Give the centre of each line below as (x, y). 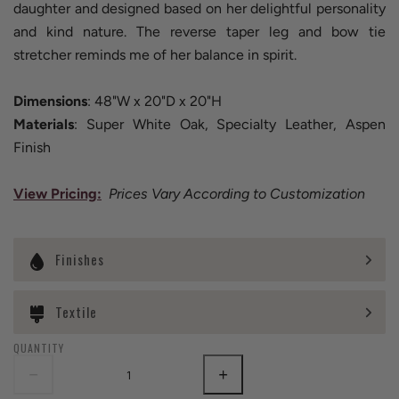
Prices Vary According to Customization (237, 194)
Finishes (80, 259)
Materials (44, 124)
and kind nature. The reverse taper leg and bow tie (199, 32)
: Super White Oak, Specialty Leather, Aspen (230, 124)
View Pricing (55, 194)
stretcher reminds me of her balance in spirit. (157, 55)
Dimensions (50, 101)
